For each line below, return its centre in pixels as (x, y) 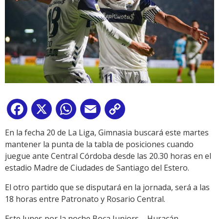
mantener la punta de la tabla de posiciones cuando (99, 144)
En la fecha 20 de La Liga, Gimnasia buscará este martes (107, 133)
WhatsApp (97, 111)
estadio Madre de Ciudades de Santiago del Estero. (97, 168)
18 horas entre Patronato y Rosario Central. (85, 199)
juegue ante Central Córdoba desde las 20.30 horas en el (108, 156)
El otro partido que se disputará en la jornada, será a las (107, 187)
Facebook (47, 111)
